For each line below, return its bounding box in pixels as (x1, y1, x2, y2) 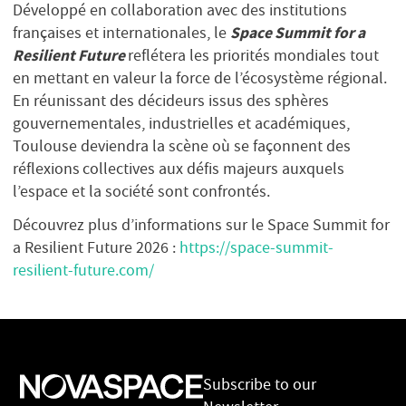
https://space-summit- (179, 237, 333, 258)
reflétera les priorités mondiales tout (128, 44, 379, 65)
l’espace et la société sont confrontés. (13, 180, 277, 201)
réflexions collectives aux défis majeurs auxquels (13, 158, 344, 179)
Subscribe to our (203, 374, 316, 395)
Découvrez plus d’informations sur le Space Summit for (13, 215, 390, 236)
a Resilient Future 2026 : (13, 237, 179, 258)
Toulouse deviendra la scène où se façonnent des (13, 135, 351, 156)
